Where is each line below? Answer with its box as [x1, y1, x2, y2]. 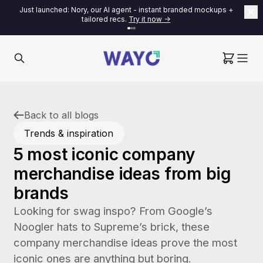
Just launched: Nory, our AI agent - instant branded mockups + [19, 5, 233, 15]
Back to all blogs [23, 109, 99, 121]
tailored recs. [82, 15, 127, 24]
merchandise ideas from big [13, 164, 231, 184]
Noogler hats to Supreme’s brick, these [13, 220, 210, 233]
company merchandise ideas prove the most [13, 236, 237, 249]
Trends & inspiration [24, 127, 114, 139]
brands [13, 183, 69, 203]
